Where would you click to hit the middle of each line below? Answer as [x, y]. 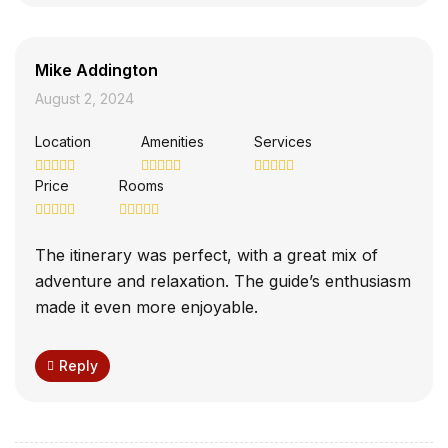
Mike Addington [96, 70]
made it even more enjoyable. [146, 306]
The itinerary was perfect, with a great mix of [206, 254]
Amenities [172, 141]
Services [283, 141]
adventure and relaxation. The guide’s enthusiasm [223, 280]
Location [63, 141]
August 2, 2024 [84, 99]
